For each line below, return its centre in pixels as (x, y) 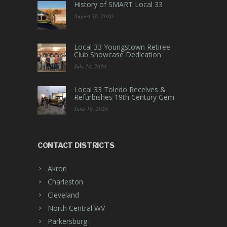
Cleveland (63, 195)
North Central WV (76, 208)
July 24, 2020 (90, 66)
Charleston (65, 182)
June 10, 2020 (91, 109)
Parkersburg (67, 221)
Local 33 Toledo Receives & (120, 89)
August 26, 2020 (93, 16)
